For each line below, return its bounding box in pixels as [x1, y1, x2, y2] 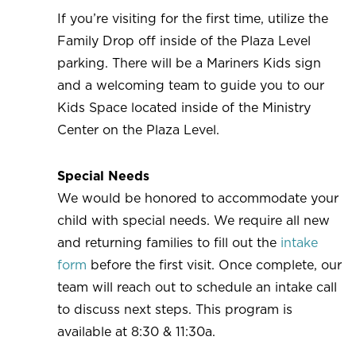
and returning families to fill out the [57, 236, 281, 250]
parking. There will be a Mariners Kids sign [57, 56, 321, 70]
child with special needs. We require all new [57, 214, 330, 227]
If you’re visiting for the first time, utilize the [57, 12, 328, 25]
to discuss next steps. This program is [57, 303, 292, 316]
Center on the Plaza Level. [57, 123, 223, 137]
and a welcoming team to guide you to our [57, 79, 324, 92]
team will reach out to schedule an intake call [57, 281, 337, 294]
